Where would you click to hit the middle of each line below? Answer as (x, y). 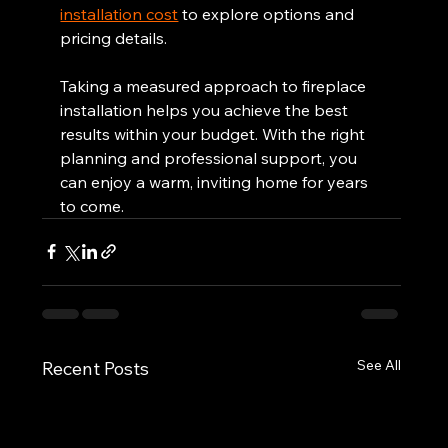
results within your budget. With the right (215, 133)
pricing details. (114, 37)
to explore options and (268, 13)
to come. (92, 205)
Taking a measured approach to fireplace (215, 85)
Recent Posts (96, 368)
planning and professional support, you (211, 157)
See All (378, 364)
